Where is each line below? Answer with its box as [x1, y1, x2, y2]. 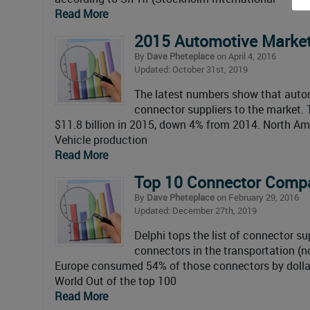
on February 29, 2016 [215, 191, 299, 204]
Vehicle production [55, 132, 147, 148]
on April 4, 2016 [215, 50, 276, 63]
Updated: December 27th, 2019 [134, 204, 257, 217]
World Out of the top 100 [55, 273, 176, 289]
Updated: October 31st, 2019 [134, 63, 248, 76]
